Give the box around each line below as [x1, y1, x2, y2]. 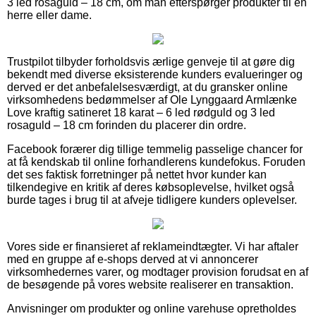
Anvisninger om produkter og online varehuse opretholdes [7, 302, 296, 315]
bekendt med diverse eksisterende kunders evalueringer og [7, 68, 303, 80]
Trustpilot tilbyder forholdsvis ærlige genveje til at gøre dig [7, 55, 295, 68]
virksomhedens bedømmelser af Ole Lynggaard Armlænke [7, 93, 297, 106]
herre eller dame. [7, 8, 92, 21]
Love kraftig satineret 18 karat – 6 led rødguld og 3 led [7, 106, 275, 119]
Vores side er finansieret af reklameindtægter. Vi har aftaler [7, 240, 298, 253]
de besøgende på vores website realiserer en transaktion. [7, 278, 293, 291]
